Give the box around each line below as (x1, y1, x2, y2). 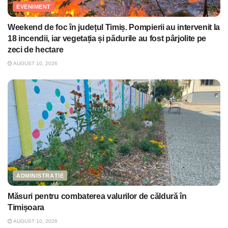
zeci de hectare (8, 45, 64, 54)
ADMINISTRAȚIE (16, 173, 64, 179)
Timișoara (8, 203, 45, 212)
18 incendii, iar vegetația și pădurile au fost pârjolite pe (8, 34, 207, 43)
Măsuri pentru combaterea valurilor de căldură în (8, 192, 187, 201)
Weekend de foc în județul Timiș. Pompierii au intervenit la (8, 23, 220, 32)
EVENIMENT (16, 4, 51, 10)
